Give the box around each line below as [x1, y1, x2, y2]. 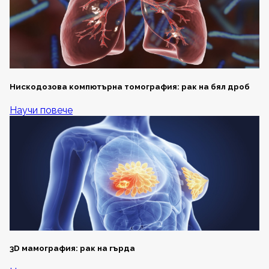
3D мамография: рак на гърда [10, 244, 135, 253]
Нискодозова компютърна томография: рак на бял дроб [10, 82, 250, 91]
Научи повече [10, 104, 73, 116]
